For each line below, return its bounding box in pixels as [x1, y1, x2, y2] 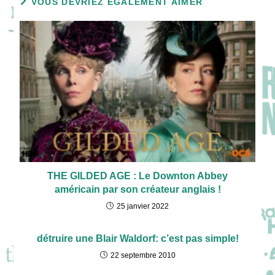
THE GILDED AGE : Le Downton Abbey [47, 171, 228, 182]
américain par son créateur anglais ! [54, 184, 221, 195]
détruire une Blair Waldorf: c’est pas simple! [36, 233, 239, 244]
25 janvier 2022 [117, 202, 169, 211]
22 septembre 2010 [110, 251, 176, 260]
